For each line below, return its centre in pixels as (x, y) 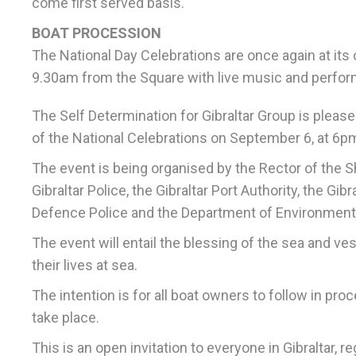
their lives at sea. (85, 265)
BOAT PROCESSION (97, 33)
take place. (66, 318)
